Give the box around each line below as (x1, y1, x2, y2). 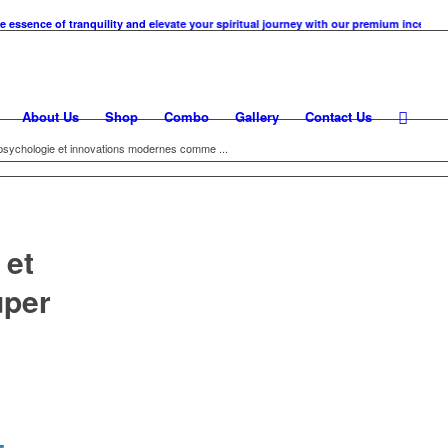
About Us (22, 107, 80, 126)
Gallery (235, 107, 280, 126)
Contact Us (305, 107, 373, 126)
